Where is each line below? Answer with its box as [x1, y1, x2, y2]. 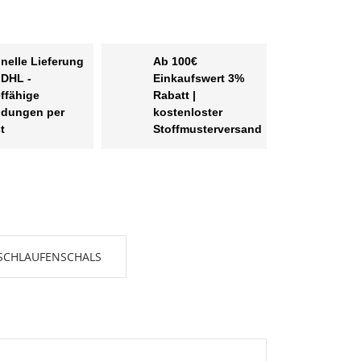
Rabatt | [152, 89, 196, 102]
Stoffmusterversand [152, 122, 262, 136]
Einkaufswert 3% [152, 72, 244, 85]
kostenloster [152, 106, 222, 119]
